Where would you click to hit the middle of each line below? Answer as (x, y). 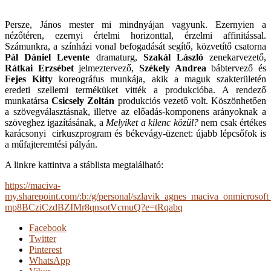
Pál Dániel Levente (47, 57)
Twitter (43, 238)
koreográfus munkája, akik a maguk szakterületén (160, 79)
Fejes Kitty (29, 79)
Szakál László (173, 57)
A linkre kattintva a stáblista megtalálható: (84, 165)
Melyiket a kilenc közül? (152, 122)
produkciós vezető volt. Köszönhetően (191, 100)
